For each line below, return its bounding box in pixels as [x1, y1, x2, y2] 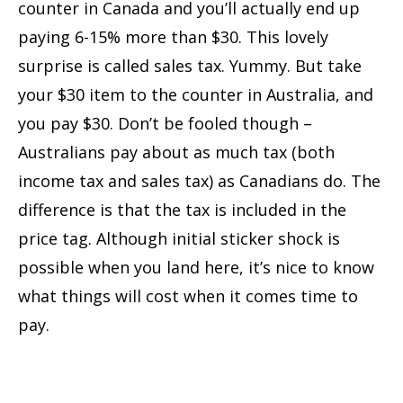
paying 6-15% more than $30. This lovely [18, 25, 328, 48]
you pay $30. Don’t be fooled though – [18, 112, 312, 134]
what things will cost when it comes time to [18, 284, 358, 307]
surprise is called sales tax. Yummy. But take [18, 54, 362, 76]
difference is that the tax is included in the [18, 198, 346, 220]
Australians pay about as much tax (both [18, 140, 335, 163]
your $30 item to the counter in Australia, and [18, 83, 373, 105]
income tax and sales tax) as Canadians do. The [18, 169, 381, 192]
